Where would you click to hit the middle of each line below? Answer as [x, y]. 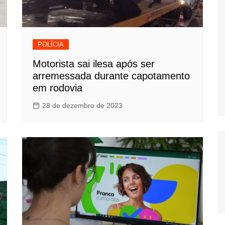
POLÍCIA [51, 44]
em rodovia [58, 88]
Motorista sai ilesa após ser [94, 64]
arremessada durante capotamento [111, 76]
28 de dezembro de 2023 [82, 105]
